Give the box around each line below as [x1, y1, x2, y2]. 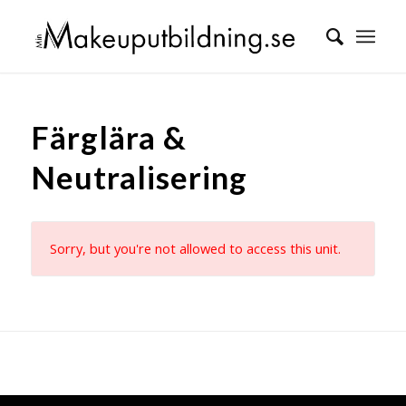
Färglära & [30, 119, 187, 156]
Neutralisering [30, 159, 247, 196]
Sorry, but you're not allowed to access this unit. [49, 239, 341, 257]
